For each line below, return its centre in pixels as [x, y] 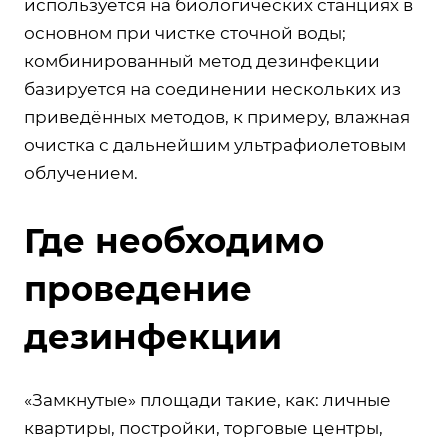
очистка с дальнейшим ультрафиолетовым [215, 145]
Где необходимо [174, 241]
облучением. [81, 173]
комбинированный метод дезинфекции [202, 61]
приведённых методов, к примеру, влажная [217, 117]
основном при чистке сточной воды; [185, 33]
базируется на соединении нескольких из [212, 89]
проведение [138, 289]
